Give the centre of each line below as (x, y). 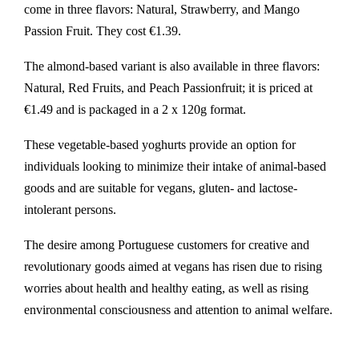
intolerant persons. (70, 210)
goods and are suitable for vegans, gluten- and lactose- (161, 188)
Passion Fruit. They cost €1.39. (103, 31)
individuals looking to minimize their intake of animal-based (175, 166)
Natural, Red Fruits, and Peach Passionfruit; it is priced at (168, 88)
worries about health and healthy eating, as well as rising (166, 288)
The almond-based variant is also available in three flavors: (172, 66)
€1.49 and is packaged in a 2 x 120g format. (135, 109)
